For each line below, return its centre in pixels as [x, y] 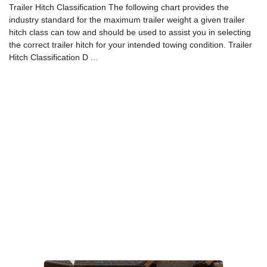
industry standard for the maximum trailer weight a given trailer [127, 20]
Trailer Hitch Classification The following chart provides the [119, 7]
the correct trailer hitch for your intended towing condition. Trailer [131, 45]
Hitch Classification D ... [53, 57]
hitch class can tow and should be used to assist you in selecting [130, 32]
